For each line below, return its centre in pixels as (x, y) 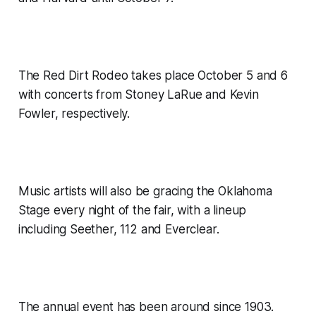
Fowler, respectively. (74, 114)
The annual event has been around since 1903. (146, 307)
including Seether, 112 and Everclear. (119, 230)
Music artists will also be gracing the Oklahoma (145, 192)
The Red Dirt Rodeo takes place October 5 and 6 (153, 76)
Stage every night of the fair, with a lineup (132, 211)
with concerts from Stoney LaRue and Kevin (138, 95)
